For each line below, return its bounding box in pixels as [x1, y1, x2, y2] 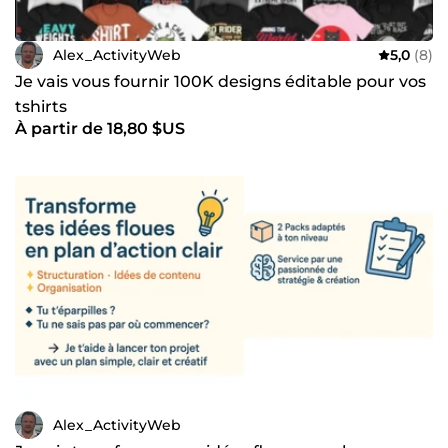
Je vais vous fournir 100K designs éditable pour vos [15, 72, 426, 92]
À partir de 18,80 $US [15, 119, 185, 139]
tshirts [15, 97, 67, 117]
